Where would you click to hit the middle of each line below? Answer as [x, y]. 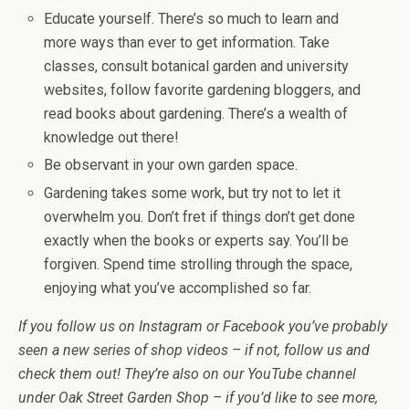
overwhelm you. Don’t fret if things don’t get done [200, 216]
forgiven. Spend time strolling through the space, [199, 264]
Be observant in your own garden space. [171, 165]
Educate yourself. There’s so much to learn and [192, 19]
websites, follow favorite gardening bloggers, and [203, 90]
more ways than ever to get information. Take [187, 43]
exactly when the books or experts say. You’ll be [197, 240]
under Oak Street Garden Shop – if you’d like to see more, [198, 397]
